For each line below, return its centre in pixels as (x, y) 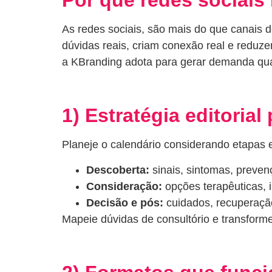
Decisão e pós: (125, 202)
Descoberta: (118, 170)
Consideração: (124, 186)
